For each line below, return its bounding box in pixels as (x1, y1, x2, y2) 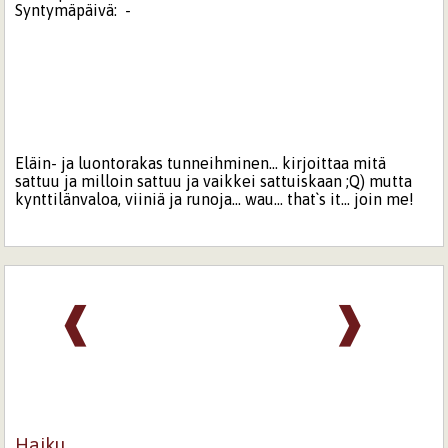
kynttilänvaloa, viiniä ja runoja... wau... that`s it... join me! (15, 189, 415, 208)
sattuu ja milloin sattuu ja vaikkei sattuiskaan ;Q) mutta (15, 171, 413, 190)
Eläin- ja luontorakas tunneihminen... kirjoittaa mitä (15, 153, 387, 172)
